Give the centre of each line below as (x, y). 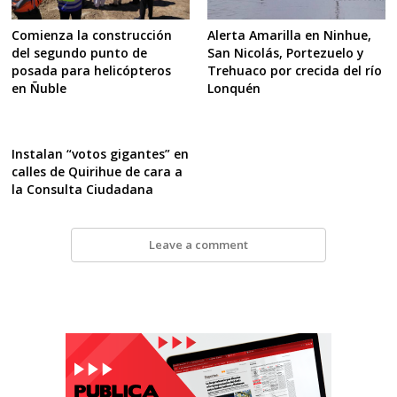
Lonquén (234, 88)
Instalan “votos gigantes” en (101, 153)
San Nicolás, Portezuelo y (285, 53)
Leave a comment (198, 245)
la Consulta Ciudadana (83, 189)
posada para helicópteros (92, 71)
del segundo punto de (80, 53)
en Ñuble (39, 89)
